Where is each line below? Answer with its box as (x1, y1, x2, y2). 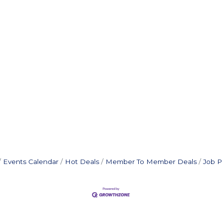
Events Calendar (2, 157, 58, 166)
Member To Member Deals (105, 157, 197, 166)
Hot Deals (64, 157, 99, 166)
